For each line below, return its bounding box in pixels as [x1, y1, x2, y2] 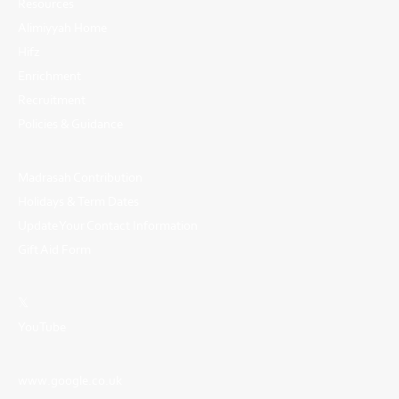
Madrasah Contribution [18, 168, 142, 185]
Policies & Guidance [18, 115, 123, 132]
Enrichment [18, 67, 81, 84]
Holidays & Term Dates [18, 192, 139, 209]
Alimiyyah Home [18, 19, 107, 36]
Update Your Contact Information [18, 216, 198, 233]
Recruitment [18, 91, 85, 108]
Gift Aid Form [18, 240, 91, 257]
